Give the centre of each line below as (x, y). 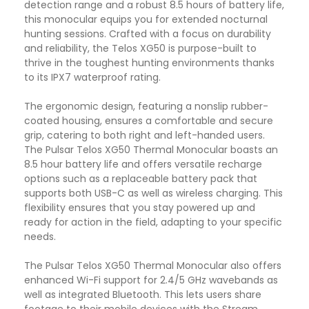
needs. (40, 237)
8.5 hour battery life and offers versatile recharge (143, 165)
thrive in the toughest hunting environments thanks (149, 63)
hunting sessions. (67, 34)
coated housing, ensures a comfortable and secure (149, 121)
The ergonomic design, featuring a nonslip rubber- (146, 107)
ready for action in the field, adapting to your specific (153, 222)
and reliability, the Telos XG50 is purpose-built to (140, 49)
